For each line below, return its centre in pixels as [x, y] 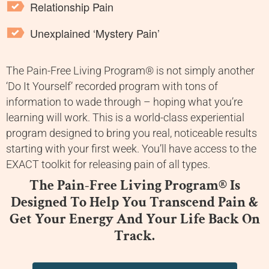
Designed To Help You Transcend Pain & [134, 202]
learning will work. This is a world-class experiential [125, 118]
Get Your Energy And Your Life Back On [134, 219]
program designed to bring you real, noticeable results [131, 134]
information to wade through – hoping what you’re [124, 102]
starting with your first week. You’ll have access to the [131, 149]
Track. [134, 236]
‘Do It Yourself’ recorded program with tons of [112, 87]
